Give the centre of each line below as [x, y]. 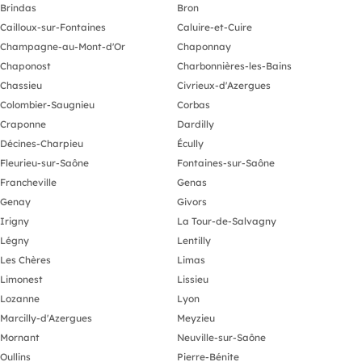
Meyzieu [196, 318]
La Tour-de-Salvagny [227, 221]
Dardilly [196, 124]
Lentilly [194, 240]
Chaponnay [204, 46]
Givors [192, 201]
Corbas [194, 104]
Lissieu [193, 279]
